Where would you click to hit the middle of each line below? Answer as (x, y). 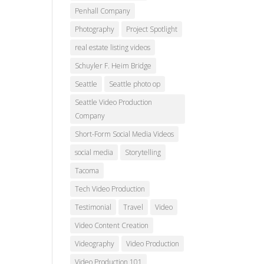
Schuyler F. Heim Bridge (113, 66)
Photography (95, 29)
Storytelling (143, 152)
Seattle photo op (135, 84)
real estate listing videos (113, 47)
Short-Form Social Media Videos (125, 134)
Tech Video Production (110, 189)
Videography (95, 244)
